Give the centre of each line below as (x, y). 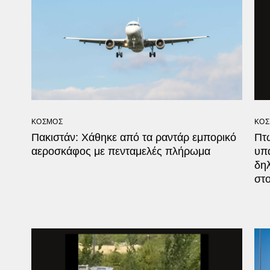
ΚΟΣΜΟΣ (47, 122)
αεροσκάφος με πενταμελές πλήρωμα (121, 152)
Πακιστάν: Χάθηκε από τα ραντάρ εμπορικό (134, 138)
